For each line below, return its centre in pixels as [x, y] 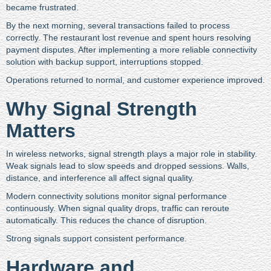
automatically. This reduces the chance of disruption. [106, 220]
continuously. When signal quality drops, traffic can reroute [118, 208]
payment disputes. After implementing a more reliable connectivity [132, 49]
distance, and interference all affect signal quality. [100, 178]
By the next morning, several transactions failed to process [118, 25]
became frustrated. [42, 7]
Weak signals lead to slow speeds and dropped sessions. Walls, [128, 165]
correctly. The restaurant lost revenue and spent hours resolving [129, 37]
